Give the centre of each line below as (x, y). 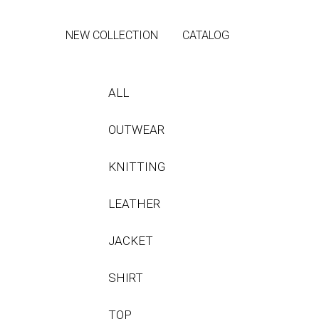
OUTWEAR (136, 130)
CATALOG (206, 35)
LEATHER (134, 204)
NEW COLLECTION (112, 35)
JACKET (131, 241)
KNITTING (137, 167)
